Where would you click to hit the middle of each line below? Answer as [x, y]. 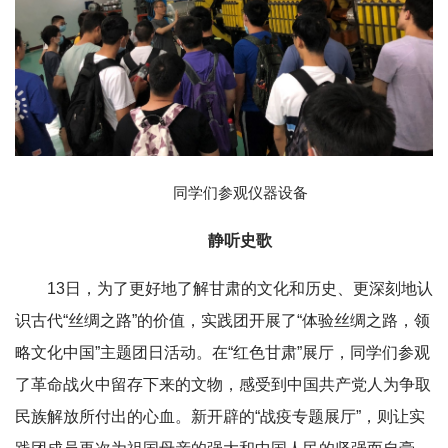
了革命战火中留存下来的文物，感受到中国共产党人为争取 [223, 385]
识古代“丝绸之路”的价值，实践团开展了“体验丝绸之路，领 [222, 321]
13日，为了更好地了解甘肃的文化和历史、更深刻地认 [240, 289]
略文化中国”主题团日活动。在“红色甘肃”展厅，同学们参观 [222, 353]
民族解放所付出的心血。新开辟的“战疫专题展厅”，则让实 [220, 417]
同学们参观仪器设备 [240, 193]
